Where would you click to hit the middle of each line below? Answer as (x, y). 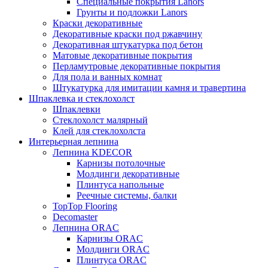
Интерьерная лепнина (74, 142)
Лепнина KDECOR (92, 153)
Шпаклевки (77, 109)
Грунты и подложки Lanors (132, 13)
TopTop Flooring (85, 206)
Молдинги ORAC (113, 249)
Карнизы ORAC (110, 239)
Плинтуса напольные (120, 185)
